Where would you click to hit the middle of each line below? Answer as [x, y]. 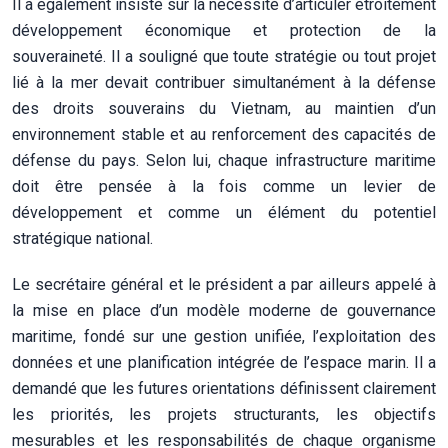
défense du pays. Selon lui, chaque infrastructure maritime [224, 161]
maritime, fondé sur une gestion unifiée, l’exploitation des [224, 337]
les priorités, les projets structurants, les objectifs [224, 415]
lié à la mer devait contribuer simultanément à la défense [224, 83]
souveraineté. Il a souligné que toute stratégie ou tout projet [224, 57]
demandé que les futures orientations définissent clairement [224, 389]
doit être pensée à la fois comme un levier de [224, 187]
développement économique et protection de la [224, 31]
